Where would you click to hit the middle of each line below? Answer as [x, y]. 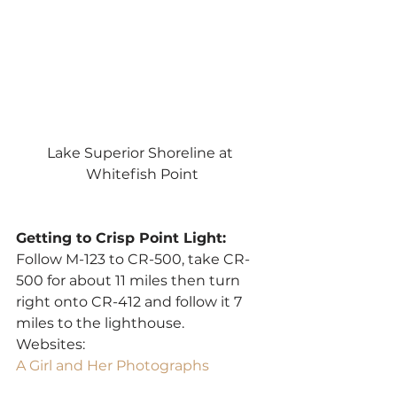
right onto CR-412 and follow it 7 [131, 301]
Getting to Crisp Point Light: [121, 237]
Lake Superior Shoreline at [142, 152]
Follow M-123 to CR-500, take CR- [133, 259]
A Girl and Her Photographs [113, 365]
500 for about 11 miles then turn [130, 280]
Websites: [51, 344]
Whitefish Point [142, 174]
